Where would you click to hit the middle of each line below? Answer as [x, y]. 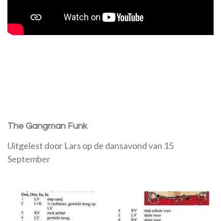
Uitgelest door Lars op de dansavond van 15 [91, 146]
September [29, 159]
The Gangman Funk [47, 126]
